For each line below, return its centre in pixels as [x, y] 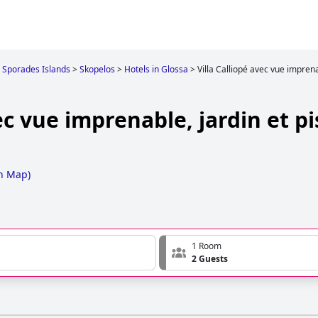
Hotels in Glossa [156, 69]
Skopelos [97, 69]
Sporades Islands [36, 69]
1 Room [207, 246]
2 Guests [210, 259]
